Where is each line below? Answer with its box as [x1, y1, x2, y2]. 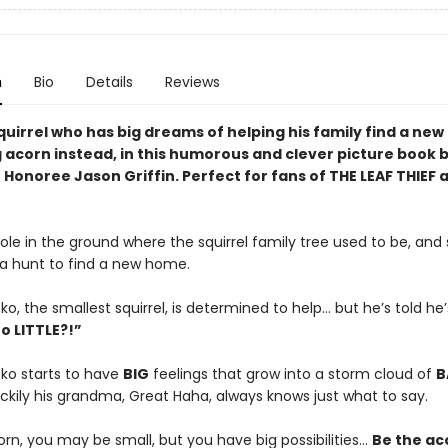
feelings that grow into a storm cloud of [148, 364, 436, 384]
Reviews [164, 72, 220, 92]
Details [85, 72, 133, 92]
